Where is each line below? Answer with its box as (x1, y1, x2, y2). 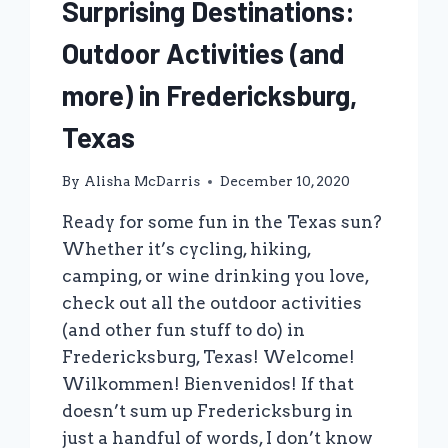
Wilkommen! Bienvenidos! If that (62, 374, 355, 395)
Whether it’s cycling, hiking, (62, 239, 312, 260)
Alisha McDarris (83, 173, 200, 190)
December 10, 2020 (219, 173, 350, 190)
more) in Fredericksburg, (62, 77, 358, 112)
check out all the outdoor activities (62, 293, 363, 314)
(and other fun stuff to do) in (62, 320, 306, 341)
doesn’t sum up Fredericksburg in (62, 401, 354, 422)
